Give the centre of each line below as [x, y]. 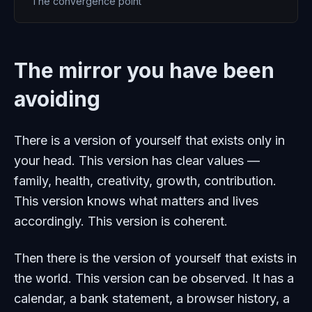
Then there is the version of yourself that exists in [155, 258]
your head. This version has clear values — [137, 161]
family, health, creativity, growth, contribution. [145, 181]
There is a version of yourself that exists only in [149, 140]
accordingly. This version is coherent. [121, 221]
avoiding [57, 99]
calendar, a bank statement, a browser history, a [152, 298]
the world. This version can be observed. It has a [154, 278]
